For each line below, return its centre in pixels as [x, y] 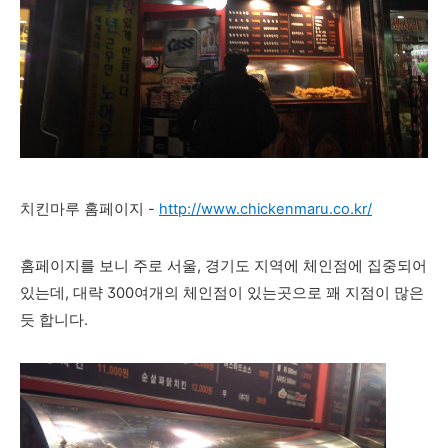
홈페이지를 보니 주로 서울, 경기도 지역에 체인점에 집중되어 [223, 266]
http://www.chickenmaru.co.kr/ [265, 209]
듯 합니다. [54, 320]
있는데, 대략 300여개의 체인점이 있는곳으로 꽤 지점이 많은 [222, 293]
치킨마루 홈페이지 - [89, 209]
